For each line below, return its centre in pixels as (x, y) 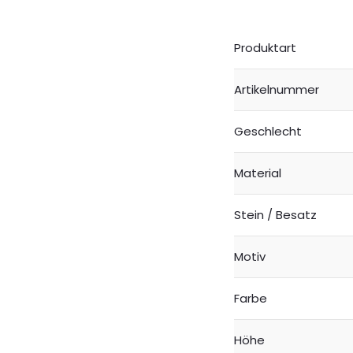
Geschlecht (268, 132)
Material (257, 173)
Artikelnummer (276, 90)
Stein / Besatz (275, 215)
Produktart (265, 48)
